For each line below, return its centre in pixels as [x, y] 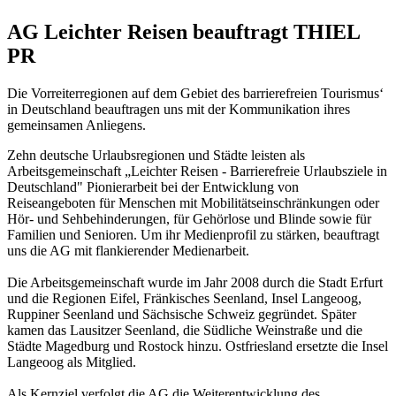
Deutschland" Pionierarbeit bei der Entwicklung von [153, 187]
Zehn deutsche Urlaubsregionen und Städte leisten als [156, 155]
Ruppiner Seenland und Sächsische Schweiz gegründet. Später [182, 314]
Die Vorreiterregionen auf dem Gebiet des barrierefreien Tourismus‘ [195, 93]
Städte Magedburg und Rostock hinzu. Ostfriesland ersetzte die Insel [198, 346]
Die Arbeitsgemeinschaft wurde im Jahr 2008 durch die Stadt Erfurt [195, 282]
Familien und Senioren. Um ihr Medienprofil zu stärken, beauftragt [193, 234]
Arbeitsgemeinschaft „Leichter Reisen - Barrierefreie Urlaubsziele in [197, 171]
